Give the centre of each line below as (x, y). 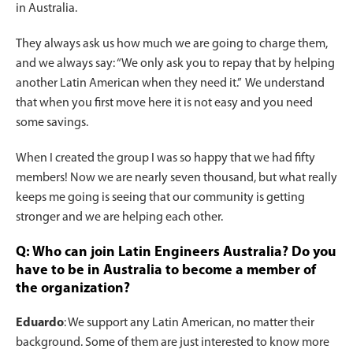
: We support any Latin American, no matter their (189, 323)
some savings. (52, 123)
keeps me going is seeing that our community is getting (160, 198)
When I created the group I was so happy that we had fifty (165, 159)
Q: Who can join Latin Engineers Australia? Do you (176, 253)
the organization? (73, 289)
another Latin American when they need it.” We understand (170, 84)
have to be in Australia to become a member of (166, 271)
